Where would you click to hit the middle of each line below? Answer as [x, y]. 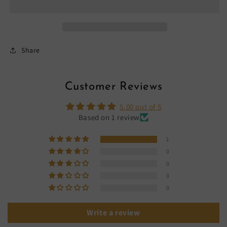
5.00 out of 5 [141, 106]
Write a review [113, 212]
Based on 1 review [109, 117]
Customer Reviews [113, 87]
